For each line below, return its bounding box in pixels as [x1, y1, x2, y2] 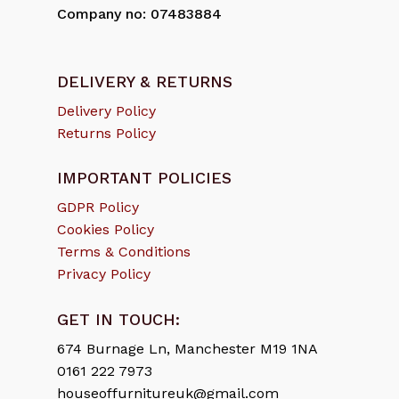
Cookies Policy [57, 221, 154, 239]
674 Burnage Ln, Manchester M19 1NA [57, 340, 318, 358]
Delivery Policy [57, 102, 156, 120]
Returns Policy [57, 125, 156, 142]
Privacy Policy [57, 265, 151, 283]
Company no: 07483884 [57, 5, 222, 23]
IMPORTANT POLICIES [57, 168, 232, 188]
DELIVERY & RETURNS [57, 72, 232, 92]
